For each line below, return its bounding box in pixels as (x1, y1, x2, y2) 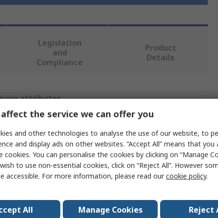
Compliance (36, 57, 83, 68)
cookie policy (166, 171, 206, 181)
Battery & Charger (69, 158, 127, 168)
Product (145, 42, 176, 54)
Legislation (37, 37, 82, 49)
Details (146, 52, 175, 63)
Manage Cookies (78, 204, 143, 215)
